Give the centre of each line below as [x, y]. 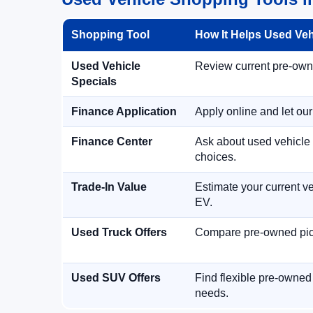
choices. [216, 157]
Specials [94, 81]
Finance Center [112, 141]
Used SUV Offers [116, 278]
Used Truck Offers [119, 232]
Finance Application [124, 111]
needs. [212, 293]
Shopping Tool [110, 35]
